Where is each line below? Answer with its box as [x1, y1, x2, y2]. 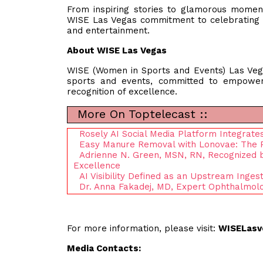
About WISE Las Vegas [67, 45, 167, 56]
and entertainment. [67, 25, 150, 36]
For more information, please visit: [67, 223, 218, 234]
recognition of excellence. [67, 86, 177, 97]
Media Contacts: [67, 243, 141, 254]
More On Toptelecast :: [73, 107, 208, 121]
